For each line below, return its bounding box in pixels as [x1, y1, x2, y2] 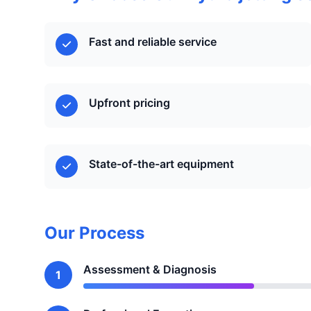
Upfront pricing [89, 96, 170, 110]
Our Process [44, 223, 144, 243]
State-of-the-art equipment [89, 157, 234, 171]
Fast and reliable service [89, 35, 217, 49]
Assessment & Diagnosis [83, 262, 217, 276]
